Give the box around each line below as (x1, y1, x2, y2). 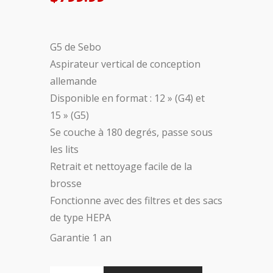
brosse (49, 176, 82, 190)
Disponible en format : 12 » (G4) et (49, 91, 205, 105)
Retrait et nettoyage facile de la (49, 159, 192, 173)
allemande (49, 74, 97, 88)
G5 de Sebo (49, 40, 101, 54)
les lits (49, 142, 79, 156)
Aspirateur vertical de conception (49, 57, 200, 71)
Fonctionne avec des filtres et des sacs (49, 193, 222, 207)
